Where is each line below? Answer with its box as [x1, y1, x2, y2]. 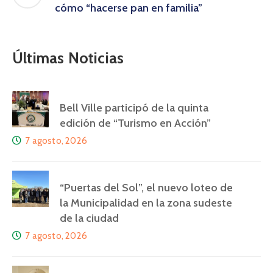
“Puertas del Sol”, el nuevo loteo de [60, 181, 233, 195]
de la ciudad [60, 211, 119, 225]
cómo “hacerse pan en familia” [55, 1, 202, 15]
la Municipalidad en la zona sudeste [60, 196, 232, 210]
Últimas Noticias [12, 49, 124, 68]
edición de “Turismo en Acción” [60, 116, 211, 130]
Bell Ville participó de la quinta [60, 101, 208, 115]
